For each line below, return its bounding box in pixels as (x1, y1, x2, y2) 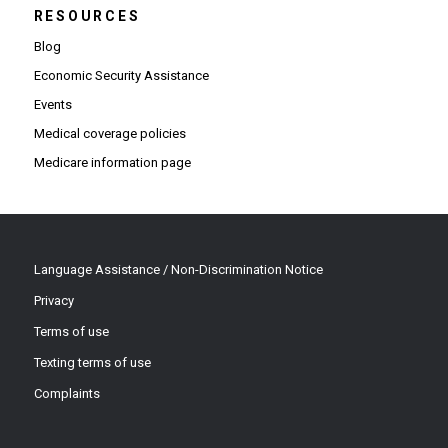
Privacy (33, 293, 74, 308)
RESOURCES (33, 8, 141, 24)
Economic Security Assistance (33, 68, 209, 83)
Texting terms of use (33, 355, 151, 370)
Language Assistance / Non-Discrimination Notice (33, 262, 323, 277)
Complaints (33, 386, 100, 401)
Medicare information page (33, 155, 191, 170)
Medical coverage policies (33, 126, 186, 141)
